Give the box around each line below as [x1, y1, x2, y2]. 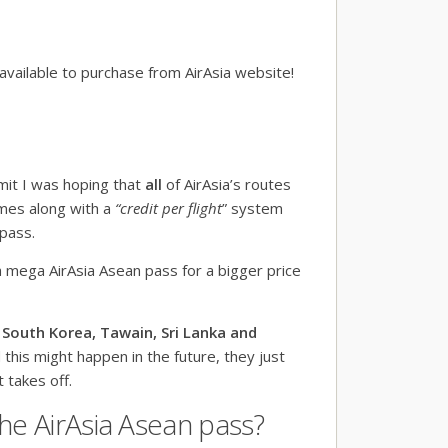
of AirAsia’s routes [162, 174, 291, 194]
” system [222, 198, 283, 218]
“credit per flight [115, 198, 222, 218]
